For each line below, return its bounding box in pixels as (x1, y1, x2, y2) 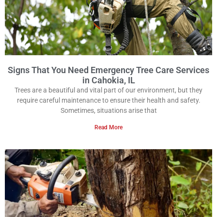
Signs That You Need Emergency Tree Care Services (8, 65, 209, 76)
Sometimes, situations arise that (60, 107, 157, 115)
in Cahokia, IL (82, 75, 135, 86)
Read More (94, 124, 123, 131)
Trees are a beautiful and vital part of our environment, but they (15, 86, 202, 94)
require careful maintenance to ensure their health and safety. (16, 96, 201, 105)
